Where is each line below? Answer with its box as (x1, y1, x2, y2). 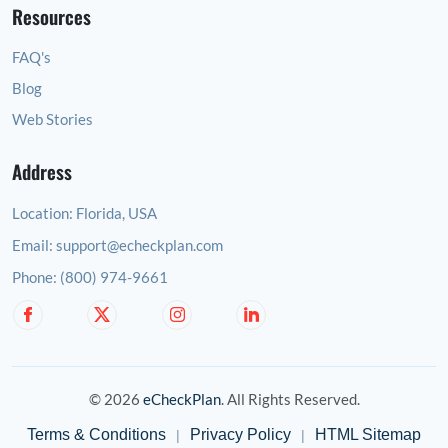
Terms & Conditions (27, 425, 166, 443)
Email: (12, 236, 53, 254)
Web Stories (12, 110, 93, 128)
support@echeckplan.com (56, 236, 223, 254)
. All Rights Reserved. (220, 390, 360, 408)
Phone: (12, 268, 57, 286)
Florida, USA (73, 204, 157, 222)
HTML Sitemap (315, 425, 421, 443)
